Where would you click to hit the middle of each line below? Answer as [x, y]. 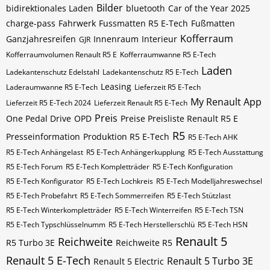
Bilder [110, 8]
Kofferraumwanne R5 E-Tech [168, 55]
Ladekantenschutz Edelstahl [53, 72]
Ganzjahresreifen [41, 39]
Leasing [116, 86]
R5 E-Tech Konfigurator [45, 181]
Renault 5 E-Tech [48, 260]
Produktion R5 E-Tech [126, 137]
